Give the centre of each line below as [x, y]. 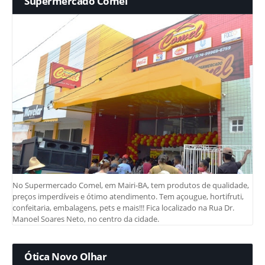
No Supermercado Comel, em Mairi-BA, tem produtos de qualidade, [131, 185]
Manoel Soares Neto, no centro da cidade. [86, 219]
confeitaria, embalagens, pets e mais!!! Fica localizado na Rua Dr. [123, 207]
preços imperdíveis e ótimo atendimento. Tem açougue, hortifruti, [128, 196]
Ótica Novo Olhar [65, 256]
